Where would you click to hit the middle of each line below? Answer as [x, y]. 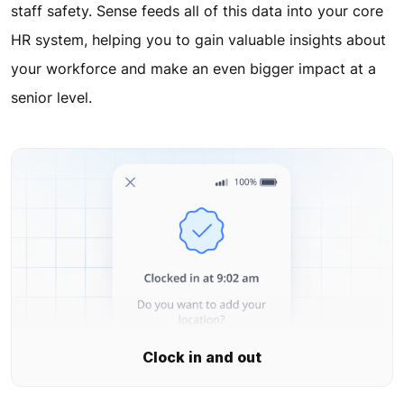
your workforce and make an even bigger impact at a [193, 68]
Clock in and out [202, 357]
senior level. [51, 97]
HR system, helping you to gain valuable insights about [198, 39]
